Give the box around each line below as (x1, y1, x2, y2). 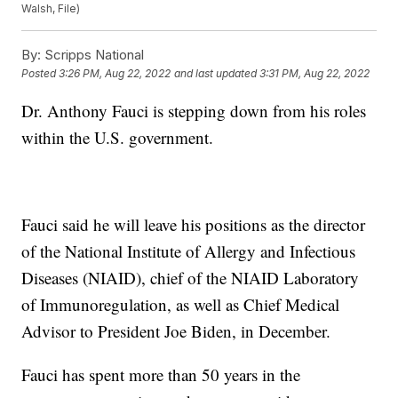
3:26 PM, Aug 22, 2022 (59, 67, 171, 81)
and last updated (174, 67, 258, 81)
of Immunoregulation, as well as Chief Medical (21, 293, 340, 316)
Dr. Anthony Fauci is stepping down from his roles (21, 99, 367, 123)
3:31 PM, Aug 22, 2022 (259, 67, 370, 81)
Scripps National (41, 46, 145, 64)
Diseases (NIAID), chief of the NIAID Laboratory (21, 267, 360, 290)
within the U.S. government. (21, 126, 214, 149)
